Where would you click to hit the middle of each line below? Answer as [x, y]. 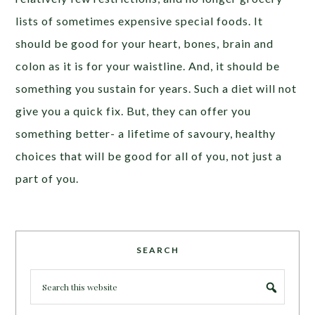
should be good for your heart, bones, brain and [145, 44]
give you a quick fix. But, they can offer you [134, 111]
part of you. [47, 179]
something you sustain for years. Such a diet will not [156, 89]
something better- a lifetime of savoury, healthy [146, 134]
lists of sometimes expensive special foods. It [140, 21]
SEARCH [157, 250]
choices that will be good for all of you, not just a [149, 156]
